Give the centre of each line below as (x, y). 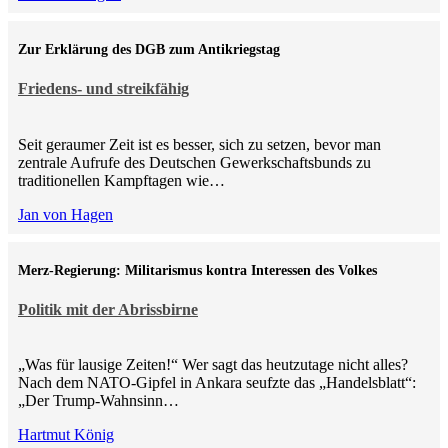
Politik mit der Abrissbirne (108, 309)
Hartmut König (66, 435)
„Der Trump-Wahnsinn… (98, 401)
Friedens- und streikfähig (103, 89)
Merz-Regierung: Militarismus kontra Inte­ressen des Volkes (197, 270)
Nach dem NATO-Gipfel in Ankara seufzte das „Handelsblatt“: (217, 383)
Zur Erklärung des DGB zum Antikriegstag (149, 50)
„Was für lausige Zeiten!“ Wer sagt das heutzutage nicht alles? (213, 365)
